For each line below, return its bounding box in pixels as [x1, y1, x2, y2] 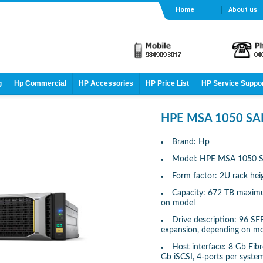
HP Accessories [79, 79, 133, 87]
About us [228, 6, 258, 14]
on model [161, 199, 195, 207]
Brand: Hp [172, 138, 210, 146]
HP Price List [146, 79, 189, 87]
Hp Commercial [14, 79, 66, 87]
